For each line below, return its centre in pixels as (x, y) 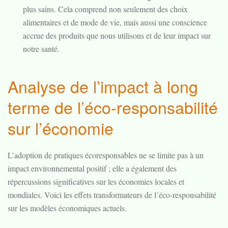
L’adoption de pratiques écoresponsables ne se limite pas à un (106, 155)
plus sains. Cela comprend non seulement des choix (105, 9)
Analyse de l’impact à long (103, 86)
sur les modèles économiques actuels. (67, 208)
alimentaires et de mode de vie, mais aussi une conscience (115, 22)
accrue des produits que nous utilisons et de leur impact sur (117, 35)
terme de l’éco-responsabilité (113, 107)
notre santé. (41, 49)
